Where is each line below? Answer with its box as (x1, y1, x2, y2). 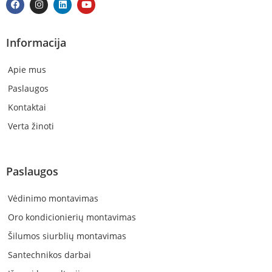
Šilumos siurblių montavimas (8, 229, 126, 242)
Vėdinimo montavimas (8, 192, 98, 204)
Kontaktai (8, 101, 46, 113)
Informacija (6, 35, 66, 50)
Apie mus (8, 63, 46, 75)
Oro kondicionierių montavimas (8, 211, 136, 223)
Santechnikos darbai (8, 248, 91, 260)
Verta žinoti (8, 120, 54, 132)
